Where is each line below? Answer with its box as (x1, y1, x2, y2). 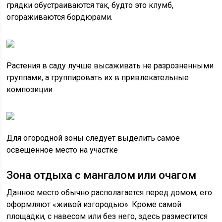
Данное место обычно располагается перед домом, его (6, 188, 213, 197)
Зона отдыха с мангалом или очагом (6, 169, 197, 181)
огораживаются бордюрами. (6, 12, 113, 22)
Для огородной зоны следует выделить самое (6, 133, 180, 143)
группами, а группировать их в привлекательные (6, 73, 189, 82)
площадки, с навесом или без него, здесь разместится (6, 212, 208, 221)
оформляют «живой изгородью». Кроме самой (6, 200, 182, 209)
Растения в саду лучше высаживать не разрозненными (6, 61, 214, 70)
